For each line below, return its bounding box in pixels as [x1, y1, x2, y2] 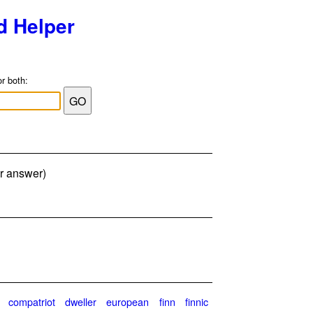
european [106, 293, 150, 309]
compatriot [8, 293, 56, 309]
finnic [184, 293, 208, 309]
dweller [65, 293, 97, 309]
